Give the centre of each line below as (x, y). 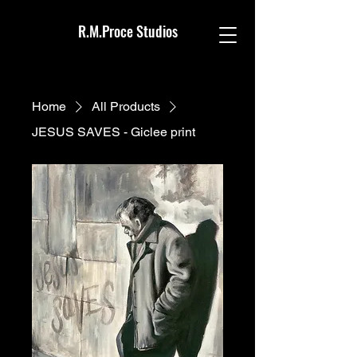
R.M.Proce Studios (127, 31)
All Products (126, 106)
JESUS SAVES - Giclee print (114, 132)
